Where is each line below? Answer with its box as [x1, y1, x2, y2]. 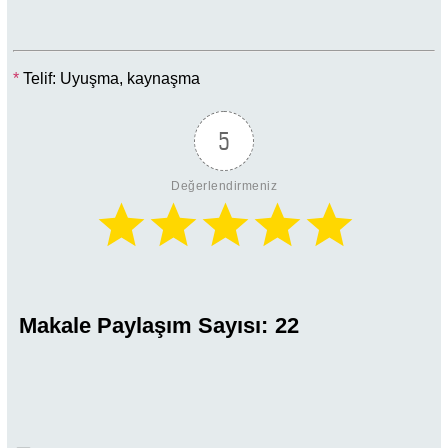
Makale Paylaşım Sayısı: [19, 312, 274, 338]
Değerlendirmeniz [171, 178, 277, 193]
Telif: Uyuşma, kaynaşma [19, 69, 200, 87]
